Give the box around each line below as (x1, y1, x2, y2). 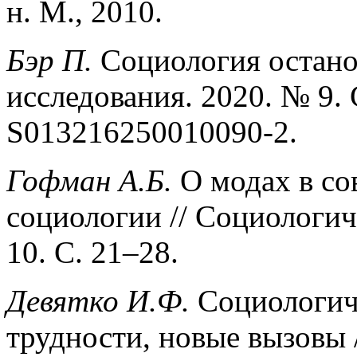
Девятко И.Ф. (6, 283, 190, 318)
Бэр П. (6, 42, 92, 77)
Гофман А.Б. (6, 163, 172, 198)
